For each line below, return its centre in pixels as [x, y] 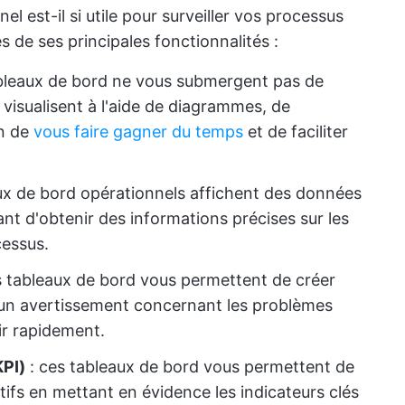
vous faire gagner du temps [138, 132]
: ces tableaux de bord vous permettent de [190, 367]
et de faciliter [296, 132]
